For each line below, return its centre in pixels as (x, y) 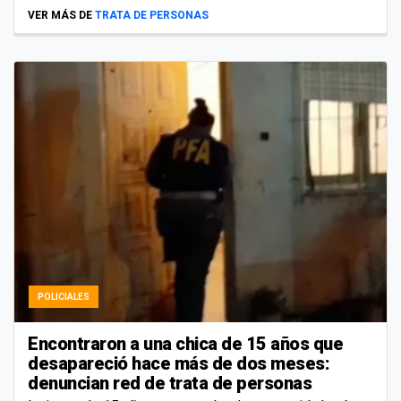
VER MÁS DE (60, 15)
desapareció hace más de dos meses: (179, 363)
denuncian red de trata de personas (170, 383)
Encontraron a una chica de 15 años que (185, 343)
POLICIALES (64, 296)
